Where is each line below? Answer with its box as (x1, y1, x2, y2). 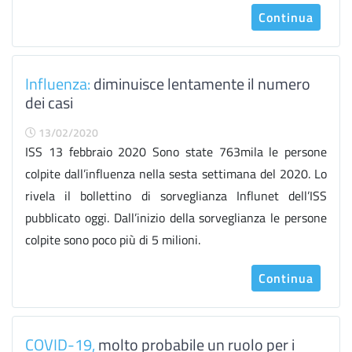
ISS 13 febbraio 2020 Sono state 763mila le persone (25, 142, 327, 161)
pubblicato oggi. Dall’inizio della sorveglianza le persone (25, 208, 327, 227)
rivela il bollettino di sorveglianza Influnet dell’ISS (25, 186, 327, 205)
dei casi (25, 90, 73, 115)
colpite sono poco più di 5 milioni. (25, 230, 200, 249)
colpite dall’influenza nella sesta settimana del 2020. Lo (25, 164, 327, 183)
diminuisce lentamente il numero (90, 71, 310, 96)
